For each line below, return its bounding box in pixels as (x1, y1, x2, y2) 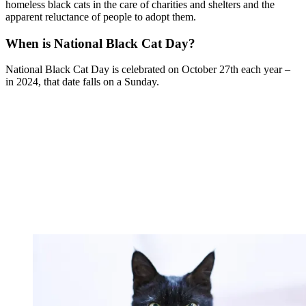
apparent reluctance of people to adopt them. (5, 10, 196, 23)
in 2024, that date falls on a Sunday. (5, 76, 159, 88)
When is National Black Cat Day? (5, 36, 195, 51)
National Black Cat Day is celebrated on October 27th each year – (5, 64, 290, 76)
